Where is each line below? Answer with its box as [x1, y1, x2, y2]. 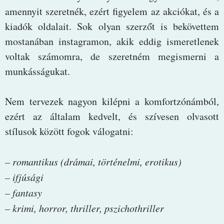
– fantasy [5, 185, 42, 199]
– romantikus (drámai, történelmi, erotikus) [5, 154, 181, 168]
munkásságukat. [5, 64, 70, 78]
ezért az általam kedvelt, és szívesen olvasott [5, 109, 219, 123]
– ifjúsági [5, 170, 43, 183]
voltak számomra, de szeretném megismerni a [5, 49, 219, 63]
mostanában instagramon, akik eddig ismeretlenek [5, 34, 219, 48]
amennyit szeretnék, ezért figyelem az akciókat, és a [5, 4, 219, 18]
